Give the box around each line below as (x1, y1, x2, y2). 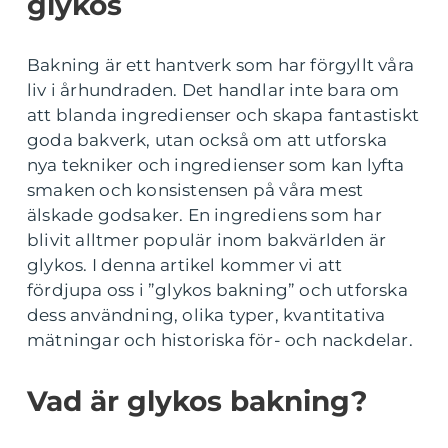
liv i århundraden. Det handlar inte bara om (27, 80, 400, 100)
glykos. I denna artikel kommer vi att (27, 255, 343, 275)
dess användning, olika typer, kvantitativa (27, 305, 386, 325)
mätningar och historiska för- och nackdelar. (27, 330, 413, 350)
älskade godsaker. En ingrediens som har (27, 205, 382, 225)
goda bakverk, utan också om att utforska (27, 130, 388, 150)
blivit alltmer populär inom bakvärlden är (27, 230, 387, 250)
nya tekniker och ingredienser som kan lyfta (27, 155, 405, 175)
